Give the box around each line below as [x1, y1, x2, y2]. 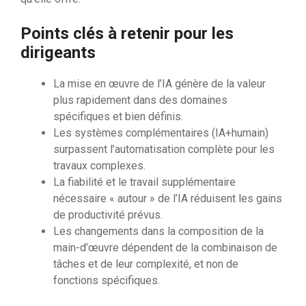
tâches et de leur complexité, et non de [53, 258, 238, 271]
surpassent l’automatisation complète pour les [53, 143, 275, 156]
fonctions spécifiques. [53, 274, 160, 288]
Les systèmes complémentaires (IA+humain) [53, 126, 268, 140]
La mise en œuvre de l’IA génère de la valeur [53, 77, 266, 91]
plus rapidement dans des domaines [53, 94, 227, 107]
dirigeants [20, 43, 96, 63]
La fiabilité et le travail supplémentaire [53, 176, 236, 189]
